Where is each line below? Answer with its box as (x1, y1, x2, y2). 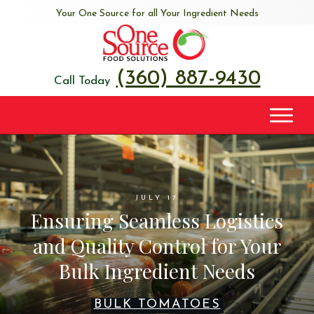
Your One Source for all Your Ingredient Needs (55, 8, 259, 19)
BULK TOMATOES (93, 297, 221, 311)
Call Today (53, 74, 110, 87)
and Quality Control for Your (32, 232, 282, 259)
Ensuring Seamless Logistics (31, 207, 283, 233)
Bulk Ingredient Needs (59, 257, 255, 284)
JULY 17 (135, 193, 179, 202)
